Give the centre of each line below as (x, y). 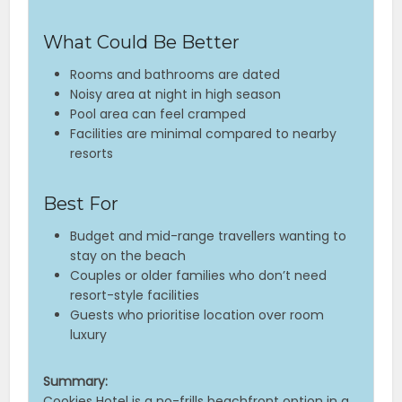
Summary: (76, 382)
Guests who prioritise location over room (197, 315)
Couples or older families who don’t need (199, 276)
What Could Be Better (142, 43)
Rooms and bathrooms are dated (175, 75)
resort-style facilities (135, 296)
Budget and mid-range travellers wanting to (209, 236)
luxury (89, 335)
